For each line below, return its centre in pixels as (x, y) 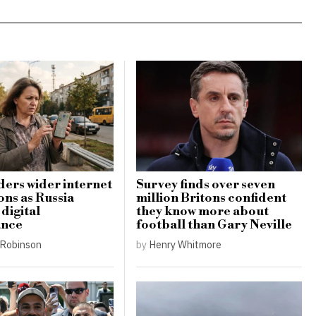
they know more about (202, 212)
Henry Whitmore (185, 244)
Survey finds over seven (205, 185)
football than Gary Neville (214, 225)
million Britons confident (211, 198)
